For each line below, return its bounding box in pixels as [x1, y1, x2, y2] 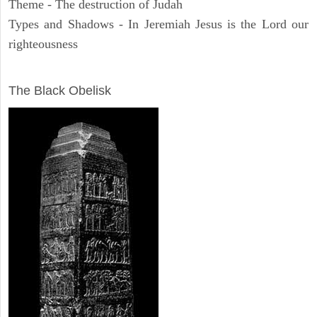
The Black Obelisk [8, 83, 111, 98]
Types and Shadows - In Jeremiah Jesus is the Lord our [8, 17, 309, 32]
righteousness [8, 37, 78, 52]
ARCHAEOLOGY [8, 64, 109, 79]
